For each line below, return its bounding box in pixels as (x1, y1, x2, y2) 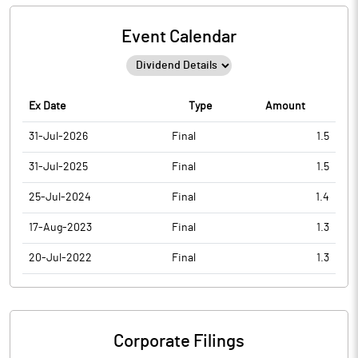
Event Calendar (121, 28, 237, 46)
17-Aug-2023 (29, 222, 92, 233)
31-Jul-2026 (29, 131, 88, 142)
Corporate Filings (113, 332, 245, 350)
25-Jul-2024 (29, 192, 91, 203)
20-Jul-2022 (29, 253, 92, 264)
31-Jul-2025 (29, 161, 88, 173)
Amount (265, 101, 305, 112)
